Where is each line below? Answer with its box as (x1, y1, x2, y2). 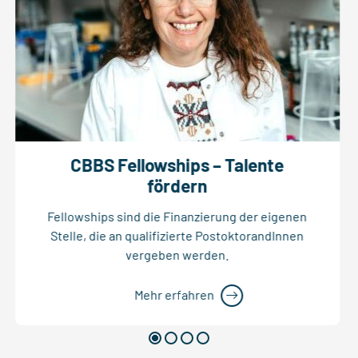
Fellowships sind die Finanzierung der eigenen (47, 209, 308, 225)
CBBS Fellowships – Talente (70, 153, 284, 175)
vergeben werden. (125, 247, 229, 263)
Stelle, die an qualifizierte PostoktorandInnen (50, 228, 304, 244)
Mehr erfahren (134, 287, 214, 303)
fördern (147, 174, 208, 196)
